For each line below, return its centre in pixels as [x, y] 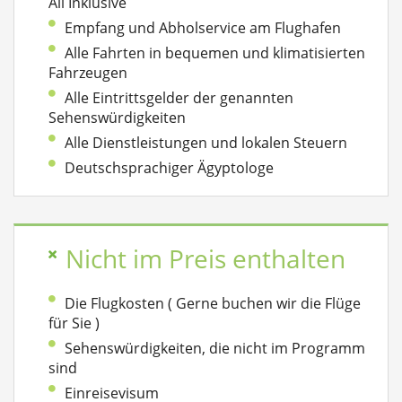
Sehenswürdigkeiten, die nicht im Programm [215, 348]
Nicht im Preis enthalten [205, 259]
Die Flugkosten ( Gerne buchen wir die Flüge [213, 303]
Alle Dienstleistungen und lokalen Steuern [206, 143]
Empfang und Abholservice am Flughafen [203, 28]
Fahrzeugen [88, 73]
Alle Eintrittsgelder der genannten [179, 98]
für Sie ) [74, 323]
